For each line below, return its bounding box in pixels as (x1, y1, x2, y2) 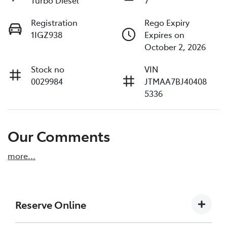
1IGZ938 (31, 29, 62, 41)
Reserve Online (15, 197, 86, 211)
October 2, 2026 (144, 41, 206, 53)
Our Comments (8, 126, 110, 146)
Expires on (144, 29, 184, 41)
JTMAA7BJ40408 (144, 75, 207, 87)
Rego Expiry (144, 17, 190, 28)
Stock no (31, 63, 64, 75)
